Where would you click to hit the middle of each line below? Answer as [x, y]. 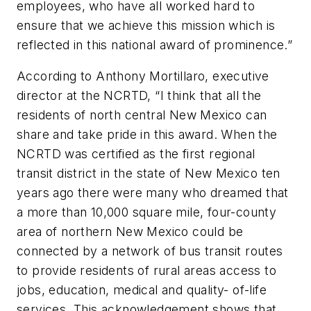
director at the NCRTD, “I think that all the [139, 96]
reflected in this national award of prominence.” [155, 44]
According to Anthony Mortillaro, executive [143, 76]
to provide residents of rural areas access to [146, 271]
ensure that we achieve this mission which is [146, 25]
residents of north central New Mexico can [142, 115]
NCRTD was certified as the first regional [136, 154]
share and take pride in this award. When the [147, 135]
